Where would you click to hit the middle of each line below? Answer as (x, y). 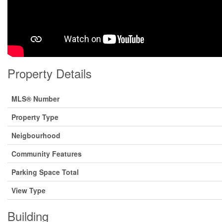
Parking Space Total (45, 172)
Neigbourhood (36, 135)
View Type (28, 190)
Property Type (35, 117)
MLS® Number (35, 99)
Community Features (47, 154)
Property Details (50, 73)
